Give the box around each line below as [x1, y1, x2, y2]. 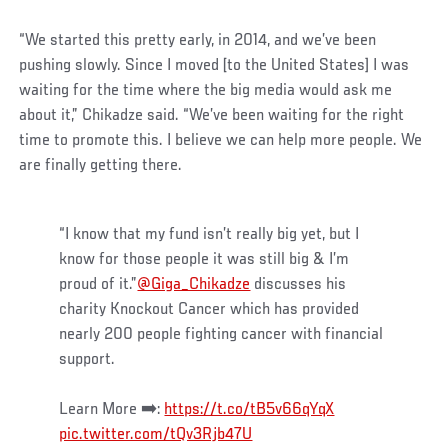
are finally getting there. [19, 156, 183, 175]
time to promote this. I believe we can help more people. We [19, 131, 423, 150]
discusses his [250, 275, 347, 294]
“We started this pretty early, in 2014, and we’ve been [19, 31, 377, 50]
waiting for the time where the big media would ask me [19, 81, 393, 100]
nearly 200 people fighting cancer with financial [59, 325, 384, 344]
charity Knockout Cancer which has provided [59, 300, 360, 319]
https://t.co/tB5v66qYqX [164, 400, 335, 419]
